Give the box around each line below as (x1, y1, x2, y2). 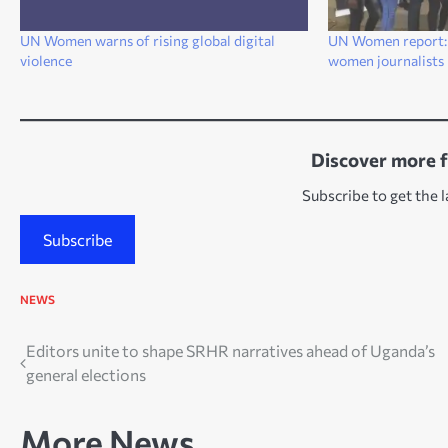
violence (20, 51, 72, 69)
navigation (19, 376, 137, 406)
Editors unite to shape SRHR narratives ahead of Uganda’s (26, 340, 435, 360)
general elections (26, 364, 146, 384)
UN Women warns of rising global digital (20, 31, 275, 49)
